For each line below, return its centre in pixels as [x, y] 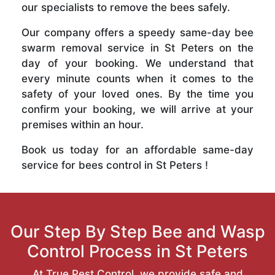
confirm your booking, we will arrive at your [137, 109]
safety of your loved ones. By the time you [137, 94]
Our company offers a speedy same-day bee [137, 32]
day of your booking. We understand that [137, 63]
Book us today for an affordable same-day [137, 149]
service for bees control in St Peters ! [115, 165]
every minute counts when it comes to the [137, 78]
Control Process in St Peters [137, 251]
